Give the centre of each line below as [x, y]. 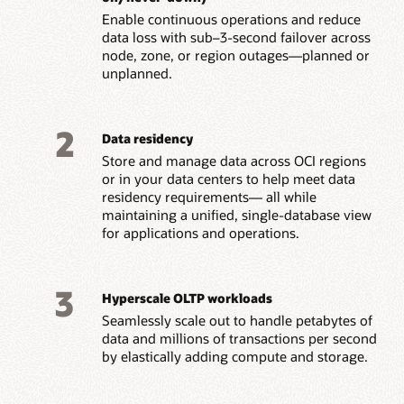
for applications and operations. [200, 233]
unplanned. [137, 73]
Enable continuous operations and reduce [231, 19]
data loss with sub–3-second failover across [236, 37]
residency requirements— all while [209, 197]
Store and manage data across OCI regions [234, 161]
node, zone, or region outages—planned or [235, 55]
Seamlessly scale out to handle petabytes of [237, 321]
